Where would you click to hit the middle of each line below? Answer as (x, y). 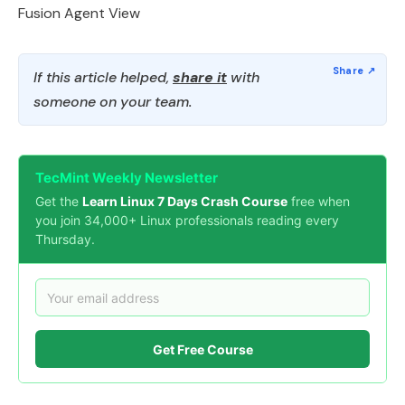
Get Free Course (202, 349)
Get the (59, 202)
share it (200, 78)
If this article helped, (103, 78)
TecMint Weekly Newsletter (127, 178)
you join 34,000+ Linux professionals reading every (187, 221)
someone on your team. (113, 102)
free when (319, 202)
